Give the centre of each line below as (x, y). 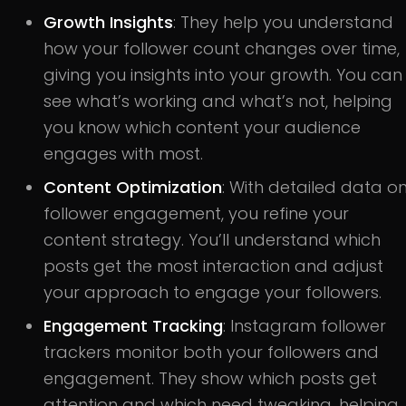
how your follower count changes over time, (222, 48)
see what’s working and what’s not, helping (218, 101)
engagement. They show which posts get (210, 378)
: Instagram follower (304, 325)
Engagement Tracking (133, 325)
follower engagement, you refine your (196, 213)
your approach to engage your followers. (213, 292)
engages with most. (123, 153)
